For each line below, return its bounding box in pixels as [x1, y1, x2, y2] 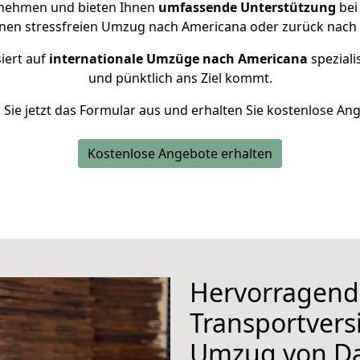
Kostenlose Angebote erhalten [88, 145, 272, 162]
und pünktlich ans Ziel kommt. [88, 69, 272, 87]
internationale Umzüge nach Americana [48, 50, 308, 67]
